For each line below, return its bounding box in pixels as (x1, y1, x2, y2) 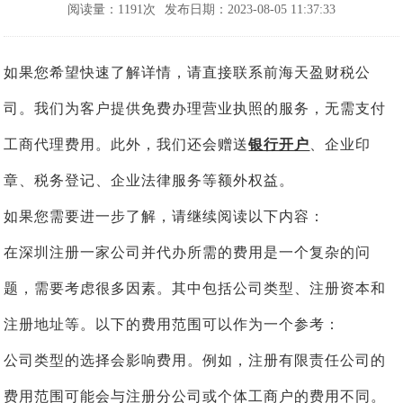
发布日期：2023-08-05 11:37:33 (165, 3, 336, 17)
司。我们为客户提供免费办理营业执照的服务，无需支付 (4, 101, 387, 117)
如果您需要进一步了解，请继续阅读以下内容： (4, 209, 326, 225)
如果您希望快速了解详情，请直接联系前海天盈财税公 (4, 65, 372, 81)
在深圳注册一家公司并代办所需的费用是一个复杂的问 (4, 245, 372, 261)
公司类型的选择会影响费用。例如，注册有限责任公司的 (4, 353, 387, 369)
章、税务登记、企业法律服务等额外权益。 (4, 173, 295, 189)
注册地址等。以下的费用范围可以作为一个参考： (4, 317, 341, 333)
